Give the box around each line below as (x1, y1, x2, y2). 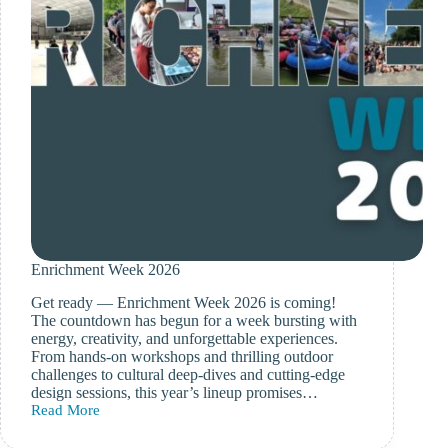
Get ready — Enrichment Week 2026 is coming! (31, 294, 336, 312)
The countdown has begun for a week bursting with (31, 312, 357, 330)
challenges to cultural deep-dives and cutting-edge (31, 366, 345, 384)
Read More (31, 402, 100, 419)
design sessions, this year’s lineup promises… (31, 384, 318, 402)
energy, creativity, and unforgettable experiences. (31, 330, 338, 348)
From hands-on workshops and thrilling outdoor (31, 348, 333, 366)
